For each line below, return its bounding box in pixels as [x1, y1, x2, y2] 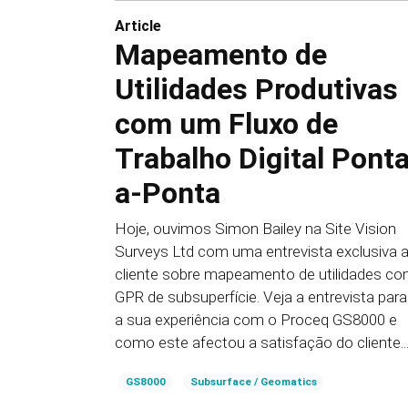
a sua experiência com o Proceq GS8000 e [115, 311, 397, 330]
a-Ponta [115, 176, 220, 211]
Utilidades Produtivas [115, 72, 398, 107]
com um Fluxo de [115, 107, 338, 142]
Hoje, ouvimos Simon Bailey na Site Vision [115, 219, 396, 239]
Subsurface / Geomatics [189, 375, 317, 389]
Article [115, 17, 161, 36]
